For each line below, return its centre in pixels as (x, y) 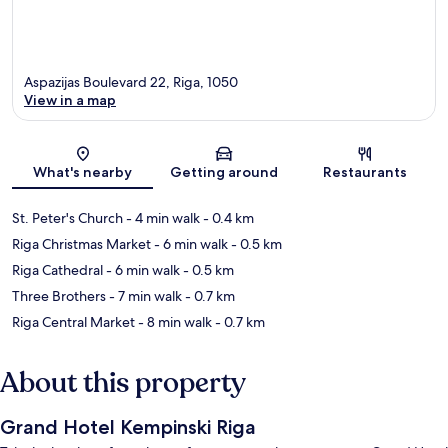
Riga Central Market (73, 321)
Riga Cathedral (57, 269)
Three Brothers (59, 295)
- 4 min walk (161, 217)
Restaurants (365, 171)
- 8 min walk (173, 321)
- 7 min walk (144, 295)
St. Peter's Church (67, 217)
